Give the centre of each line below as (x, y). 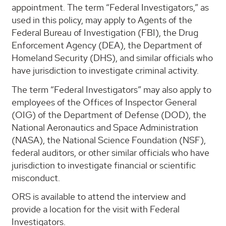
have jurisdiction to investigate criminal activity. (105, 71)
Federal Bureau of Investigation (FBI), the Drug (105, 33)
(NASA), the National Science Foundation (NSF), (109, 140)
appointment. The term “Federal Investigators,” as (110, 8)
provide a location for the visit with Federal (96, 209)
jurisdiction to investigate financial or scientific (104, 165)
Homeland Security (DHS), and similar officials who (112, 58)
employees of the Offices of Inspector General (104, 102)
